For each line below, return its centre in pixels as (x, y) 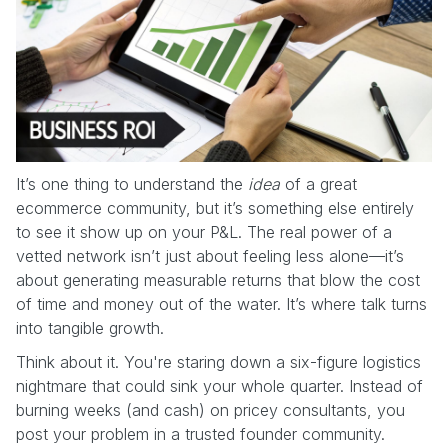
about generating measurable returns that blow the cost (218, 279)
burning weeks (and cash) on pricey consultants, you (210, 409)
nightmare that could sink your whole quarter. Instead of (219, 385)
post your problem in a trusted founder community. (200, 433)
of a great (318, 183)
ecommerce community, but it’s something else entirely (215, 207)
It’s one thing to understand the (132, 183)
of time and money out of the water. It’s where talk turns (221, 303)
